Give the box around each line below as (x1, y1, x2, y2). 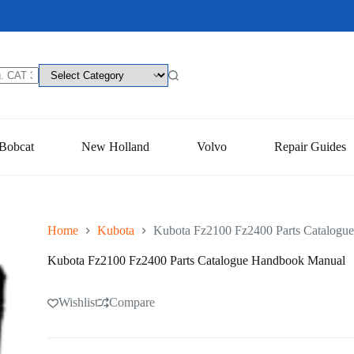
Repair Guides (273, 140, 346, 153)
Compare (108, 296, 155, 310)
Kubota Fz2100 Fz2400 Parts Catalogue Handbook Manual (47, 254, 345, 268)
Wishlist (58, 296, 98, 310)
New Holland (81, 140, 149, 153)
